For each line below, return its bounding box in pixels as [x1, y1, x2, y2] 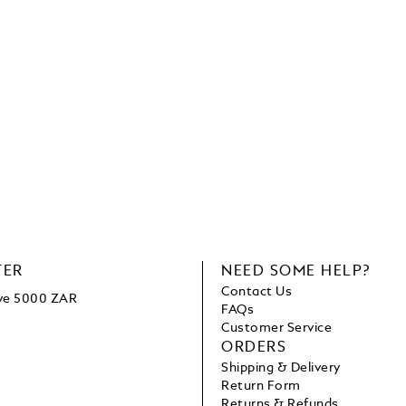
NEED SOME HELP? [221, 265, 371, 280]
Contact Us [221, 285, 293, 299]
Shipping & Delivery [221, 362, 341, 375]
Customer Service [221, 322, 333, 335]
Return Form [221, 380, 301, 393]
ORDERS [221, 341, 286, 356]
